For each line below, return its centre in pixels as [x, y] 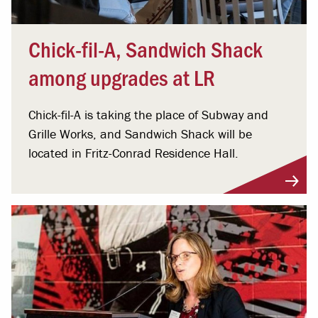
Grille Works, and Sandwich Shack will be [140, 133]
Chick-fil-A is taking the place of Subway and [148, 114]
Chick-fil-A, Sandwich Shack [146, 48]
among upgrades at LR [122, 76]
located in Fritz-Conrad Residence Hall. [133, 153]
